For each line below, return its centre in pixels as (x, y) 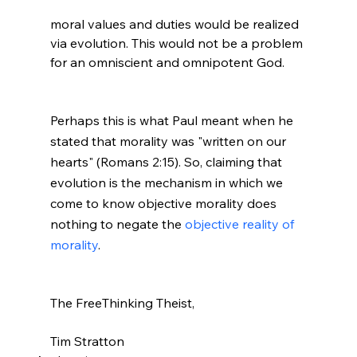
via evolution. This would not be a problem (178, 43)
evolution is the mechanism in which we (168, 183)
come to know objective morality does (165, 204)
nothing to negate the (117, 224)
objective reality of (241, 224)
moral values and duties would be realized (176, 24)
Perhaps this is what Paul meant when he (173, 121)
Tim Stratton (87, 341)
